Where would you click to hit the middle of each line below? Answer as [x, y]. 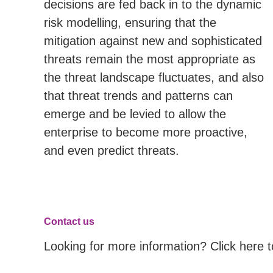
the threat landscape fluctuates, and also [154, 77]
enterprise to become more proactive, [146, 132]
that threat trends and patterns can [138, 96]
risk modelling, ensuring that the [130, 23]
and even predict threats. [112, 151]
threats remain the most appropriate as [150, 59]
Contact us [69, 222]
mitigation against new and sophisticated [153, 41]
